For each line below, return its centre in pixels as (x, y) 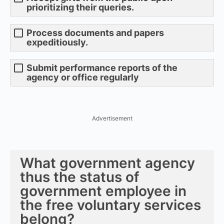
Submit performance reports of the (102, 67)
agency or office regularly (83, 77)
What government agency (107, 163)
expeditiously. (57, 42)
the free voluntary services (110, 205)
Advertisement (112, 118)
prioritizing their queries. (80, 7)
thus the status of (80, 177)
